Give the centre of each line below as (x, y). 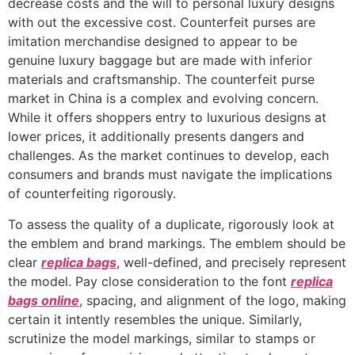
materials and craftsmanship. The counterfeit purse (161, 80)
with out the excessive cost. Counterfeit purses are (162, 23)
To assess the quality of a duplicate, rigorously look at (171, 224)
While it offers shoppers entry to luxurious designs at (167, 118)
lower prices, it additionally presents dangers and (156, 137)
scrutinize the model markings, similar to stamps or (162, 338)
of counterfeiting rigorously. (92, 194)
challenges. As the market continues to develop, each (168, 156)
